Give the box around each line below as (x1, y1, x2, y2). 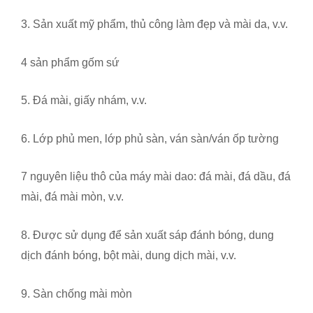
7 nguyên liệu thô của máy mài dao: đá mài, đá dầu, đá (21, 170, 291, 183)
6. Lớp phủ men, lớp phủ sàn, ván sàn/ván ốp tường (21, 132, 279, 145)
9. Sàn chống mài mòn (21, 287, 132, 300)
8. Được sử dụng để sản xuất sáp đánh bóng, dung (21, 229, 274, 242)
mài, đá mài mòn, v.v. (21, 191, 124, 203)
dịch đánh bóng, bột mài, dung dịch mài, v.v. (21, 249, 236, 262)
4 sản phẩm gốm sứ (21, 56, 119, 68)
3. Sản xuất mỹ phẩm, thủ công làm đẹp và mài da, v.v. (21, 18, 288, 31)
